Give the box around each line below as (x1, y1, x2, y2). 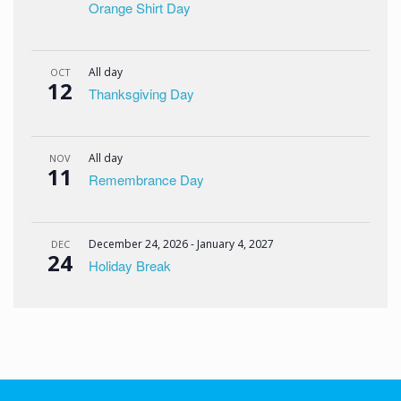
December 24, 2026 (89, 236, 188, 252)
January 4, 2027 (197, 236, 274, 252)
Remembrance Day (89, 170, 204, 189)
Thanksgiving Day (89, 84, 194, 103)
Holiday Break (89, 256, 171, 275)
